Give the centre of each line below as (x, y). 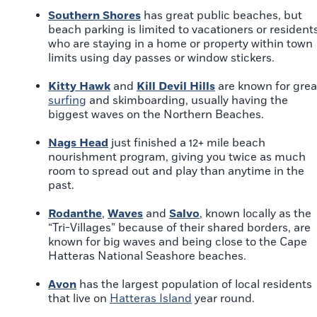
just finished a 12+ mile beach (187, 143)
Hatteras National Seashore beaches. (147, 257)
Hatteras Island (151, 299)
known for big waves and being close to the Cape (178, 242)
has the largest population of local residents (194, 285)
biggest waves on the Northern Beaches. (156, 115)
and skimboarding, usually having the (187, 101)
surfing (67, 101)
